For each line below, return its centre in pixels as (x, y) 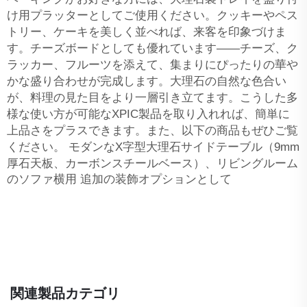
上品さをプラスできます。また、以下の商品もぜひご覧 (152, 130)
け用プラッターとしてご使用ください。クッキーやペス (152, 15)
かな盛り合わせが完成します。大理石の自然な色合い (147, 81)
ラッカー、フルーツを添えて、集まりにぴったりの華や (152, 64)
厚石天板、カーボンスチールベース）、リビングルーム (152, 163)
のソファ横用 (44, 179)
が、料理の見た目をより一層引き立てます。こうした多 (152, 97)
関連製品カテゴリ (65, 293)
